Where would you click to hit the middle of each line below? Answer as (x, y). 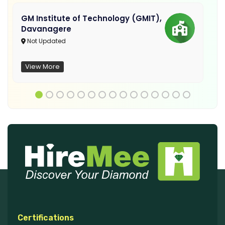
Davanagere (46, 29)
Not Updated (46, 41)
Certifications (46, 218)
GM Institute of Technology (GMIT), (91, 19)
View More (42, 67)
